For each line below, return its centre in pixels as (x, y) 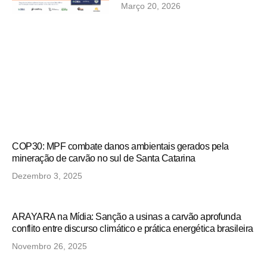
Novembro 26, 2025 (49, 246)
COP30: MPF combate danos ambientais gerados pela (120, 146)
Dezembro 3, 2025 (47, 176)
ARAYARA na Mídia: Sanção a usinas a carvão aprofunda (127, 216)
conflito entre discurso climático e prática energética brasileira (133, 228)
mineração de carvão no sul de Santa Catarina (104, 158)
